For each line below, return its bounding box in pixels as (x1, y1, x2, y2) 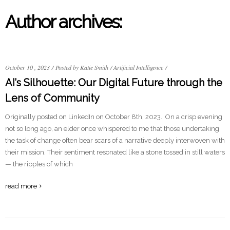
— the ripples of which (5, 160, 73, 168)
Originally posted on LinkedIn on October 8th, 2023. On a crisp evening (5, 113, 222, 121)
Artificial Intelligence (113, 63, 163, 71)
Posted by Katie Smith (55, 63, 108, 71)
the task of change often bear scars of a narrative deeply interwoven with (5, 137, 225, 144)
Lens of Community (5, 92, 100, 104)
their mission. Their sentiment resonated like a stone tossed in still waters (5, 148, 225, 156)
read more (5, 182, 37, 190)
